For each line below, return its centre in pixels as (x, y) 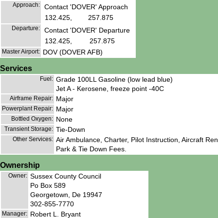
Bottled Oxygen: (32, 118)
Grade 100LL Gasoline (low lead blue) (114, 79)
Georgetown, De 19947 (66, 194)
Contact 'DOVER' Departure (87, 30)
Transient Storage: (29, 129)
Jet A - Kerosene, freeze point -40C (110, 88)
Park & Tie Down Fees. (91, 149)
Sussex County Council (66, 176)
